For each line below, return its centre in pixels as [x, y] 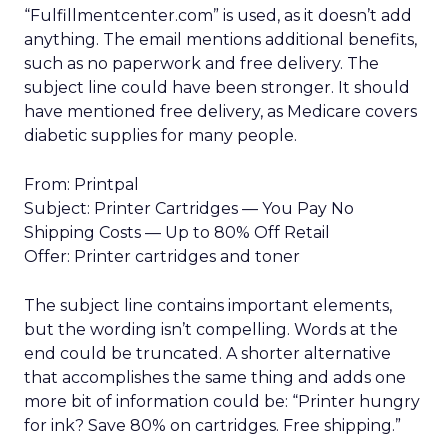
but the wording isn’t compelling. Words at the [211, 329]
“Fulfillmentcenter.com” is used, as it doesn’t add [218, 15]
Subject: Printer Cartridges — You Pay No [189, 208]
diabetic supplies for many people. [160, 135]
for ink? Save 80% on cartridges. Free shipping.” [212, 425]
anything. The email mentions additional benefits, [220, 39]
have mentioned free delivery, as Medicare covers [220, 111]
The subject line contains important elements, [208, 305]
